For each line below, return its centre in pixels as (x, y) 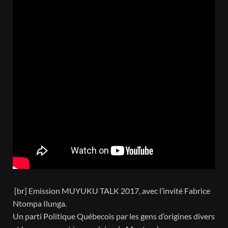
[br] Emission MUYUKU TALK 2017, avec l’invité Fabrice (111, 191)
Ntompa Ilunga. (40, 204)
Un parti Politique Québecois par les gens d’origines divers (114, 216)
